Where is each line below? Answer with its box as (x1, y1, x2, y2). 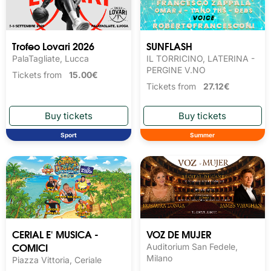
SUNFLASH (146, 38, 192, 54)
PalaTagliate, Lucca (12, 53, 89, 64)
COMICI (12, 240, 48, 255)
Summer (190, 131, 215, 139)
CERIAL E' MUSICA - (12, 226, 99, 242)
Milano (146, 253, 172, 264)
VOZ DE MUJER (146, 226, 211, 242)
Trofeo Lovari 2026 (12, 38, 94, 54)
